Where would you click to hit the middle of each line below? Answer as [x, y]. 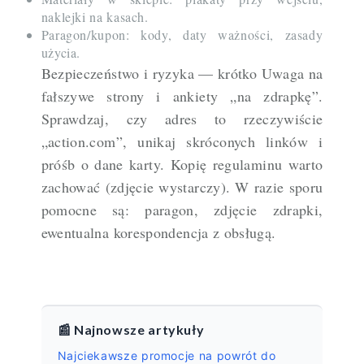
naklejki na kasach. [95, 17]
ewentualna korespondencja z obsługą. [158, 233]
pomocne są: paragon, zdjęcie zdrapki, [182, 210]
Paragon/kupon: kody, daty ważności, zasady [182, 35]
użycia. [61, 53]
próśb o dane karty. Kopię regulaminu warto [182, 165]
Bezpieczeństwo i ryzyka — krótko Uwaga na [182, 74]
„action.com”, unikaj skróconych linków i [182, 142]
